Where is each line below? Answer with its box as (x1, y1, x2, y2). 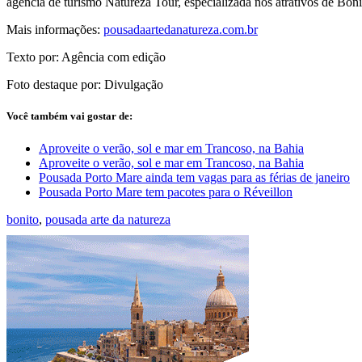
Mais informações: (6, 23, 103, 37)
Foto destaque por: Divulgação (6, 78, 163, 92)
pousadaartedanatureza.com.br (103, 23, 258, 37)
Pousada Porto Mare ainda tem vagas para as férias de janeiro (39, 170, 350, 184)
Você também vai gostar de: (6, 110, 133, 123)
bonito (6, 212, 39, 226)
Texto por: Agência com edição (6, 50, 166, 65)
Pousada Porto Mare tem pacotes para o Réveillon (39, 184, 293, 199)
